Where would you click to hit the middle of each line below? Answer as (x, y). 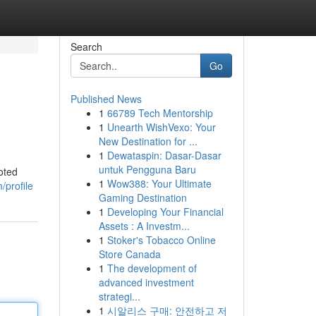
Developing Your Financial (165, 212)
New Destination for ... (148, 141)
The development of (152, 268)
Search (86, 47)
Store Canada (129, 254)
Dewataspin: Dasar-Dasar (164, 155)
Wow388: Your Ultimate (159, 183)
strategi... (119, 296)
